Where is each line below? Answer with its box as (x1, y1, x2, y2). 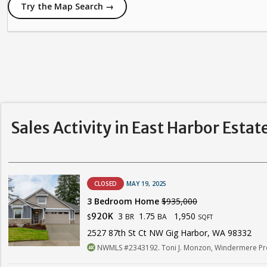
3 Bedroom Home (87, 195, 162, 207)
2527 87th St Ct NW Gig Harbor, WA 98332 (87, 226, 252, 238)
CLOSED (94, 179, 117, 188)
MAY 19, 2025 (126, 179, 166, 188)
